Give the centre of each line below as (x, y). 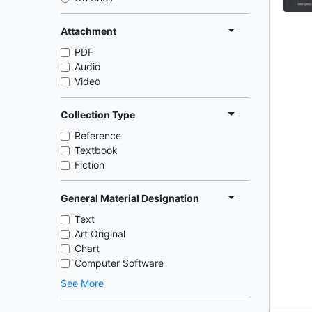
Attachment (88, 31)
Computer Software (119, 263)
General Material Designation (130, 198)
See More (82, 283)
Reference (98, 135)
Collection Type (98, 114)
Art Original (100, 234)
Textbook (96, 150)
